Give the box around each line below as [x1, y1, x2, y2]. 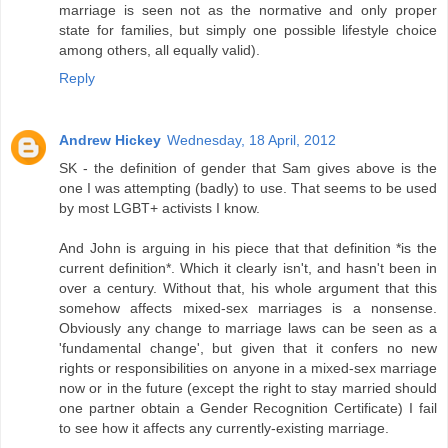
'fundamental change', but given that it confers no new [59, 340, 437, 357]
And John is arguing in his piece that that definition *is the [59, 240, 437, 257]
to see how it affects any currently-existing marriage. [59, 420, 389, 437]
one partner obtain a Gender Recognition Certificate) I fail [59, 400, 437, 417]
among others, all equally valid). [59, 42, 260, 59]
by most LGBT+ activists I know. [59, 200, 260, 217]
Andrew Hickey [59, 132, 161, 149]
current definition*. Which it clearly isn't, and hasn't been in [59, 260, 437, 277]
